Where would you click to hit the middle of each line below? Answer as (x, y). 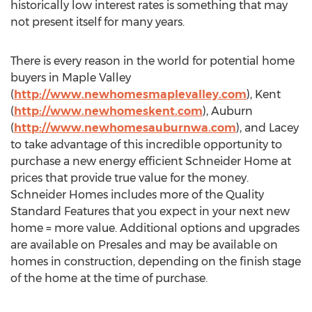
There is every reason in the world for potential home (153, 61)
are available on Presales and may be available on (144, 245)
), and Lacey (267, 128)
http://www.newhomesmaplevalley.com (130, 94)
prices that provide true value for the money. (130, 178)
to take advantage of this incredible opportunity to (146, 145)
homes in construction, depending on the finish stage (156, 262)
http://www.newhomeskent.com (108, 111)
